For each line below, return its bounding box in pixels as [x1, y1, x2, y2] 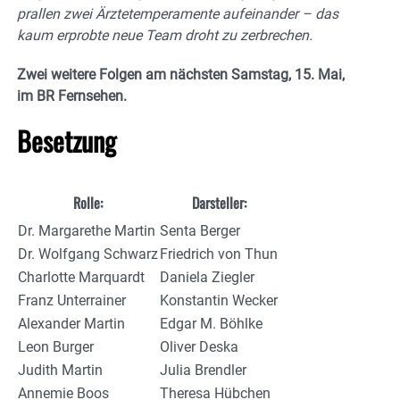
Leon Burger [18, 337, 94, 355]
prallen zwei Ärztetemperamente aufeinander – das [17, 4, 338, 22]
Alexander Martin [18, 314, 125, 332]
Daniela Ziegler [160, 268, 254, 286]
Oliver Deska [160, 337, 238, 355]
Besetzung [17, 120, 116, 161]
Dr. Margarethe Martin [18, 221, 155, 239]
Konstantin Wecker [160, 291, 278, 309]
